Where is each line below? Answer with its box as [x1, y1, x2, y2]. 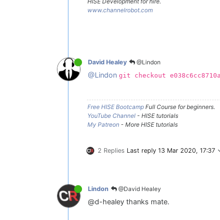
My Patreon [87, 120, 119, 128]
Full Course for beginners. [144, 103, 215, 110]
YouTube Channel [87, 111, 136, 119]
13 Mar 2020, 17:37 [158, 146, 215, 154]
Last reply [127, 146, 158, 154]
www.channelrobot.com [87, 6, 153, 14]
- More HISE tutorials [119, 120, 178, 128]
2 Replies [98, 146, 125, 154]
